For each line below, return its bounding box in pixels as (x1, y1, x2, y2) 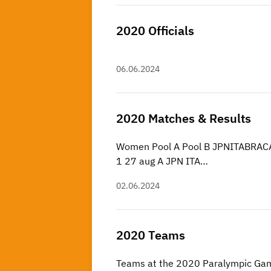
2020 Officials (116, 22, 194, 39)
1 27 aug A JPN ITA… (116, 154, 208, 167)
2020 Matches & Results (116, 109, 251, 126)
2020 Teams (116, 226, 185, 243)
